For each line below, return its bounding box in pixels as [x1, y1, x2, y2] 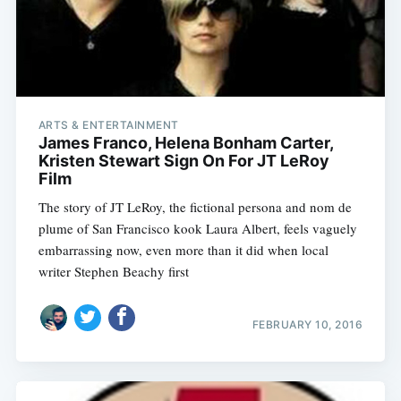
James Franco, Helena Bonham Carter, [38, 133, 333, 153]
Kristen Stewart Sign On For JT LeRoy [38, 151, 329, 171]
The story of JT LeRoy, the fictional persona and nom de [38, 198, 352, 217]
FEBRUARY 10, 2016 [252, 317, 363, 331]
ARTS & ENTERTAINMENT [38, 118, 179, 132]
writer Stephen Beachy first [38, 262, 189, 281]
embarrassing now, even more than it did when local [38, 241, 328, 260]
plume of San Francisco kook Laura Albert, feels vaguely [38, 219, 357, 238]
